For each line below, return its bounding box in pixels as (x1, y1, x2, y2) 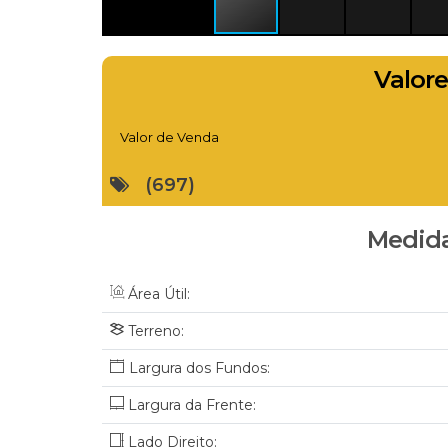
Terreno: (124, 321, 184, 340)
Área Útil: (124, 284, 190, 303)
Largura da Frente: (124, 395, 256, 414)
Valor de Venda (120, 128, 219, 145)
